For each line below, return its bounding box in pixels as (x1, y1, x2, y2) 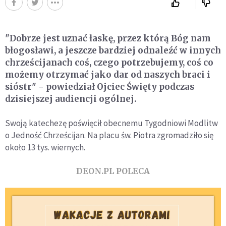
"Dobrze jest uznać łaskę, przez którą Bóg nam (5, 32, 211, 44)
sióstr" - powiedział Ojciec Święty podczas (5, 81, 194, 92)
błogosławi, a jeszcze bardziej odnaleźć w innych (5, 44, 221, 56)
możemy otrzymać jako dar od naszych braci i (5, 69, 210, 80)
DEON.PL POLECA (76, 165, 150, 176)
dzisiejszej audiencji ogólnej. (5, 93, 137, 104)
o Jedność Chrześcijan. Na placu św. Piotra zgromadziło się (5, 129, 213, 141)
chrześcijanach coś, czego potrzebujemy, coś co (5, 56, 213, 68)
